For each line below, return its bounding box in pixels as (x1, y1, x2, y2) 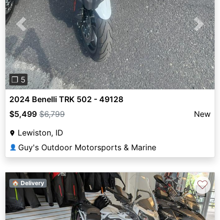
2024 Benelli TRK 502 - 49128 (9, 94, 123, 105)
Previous (21, 25, 53, 35)
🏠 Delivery (11, 179, 44, 187)
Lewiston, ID (18, 128, 63, 138)
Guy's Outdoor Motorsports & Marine (18, 142, 156, 153)
